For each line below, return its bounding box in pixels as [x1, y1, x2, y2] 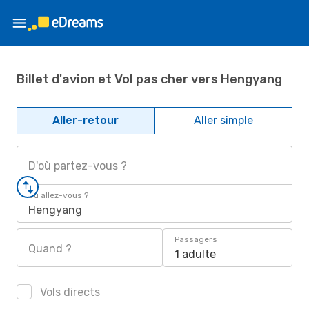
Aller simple [194, 114, 253, 127]
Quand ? [28, 242, 72, 255]
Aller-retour [52, 114, 119, 127]
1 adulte [175, 248, 216, 261]
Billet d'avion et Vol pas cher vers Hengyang [17, 71, 282, 87]
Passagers [175, 235, 217, 244]
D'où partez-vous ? [28, 159, 127, 172]
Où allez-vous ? [28, 190, 88, 200]
